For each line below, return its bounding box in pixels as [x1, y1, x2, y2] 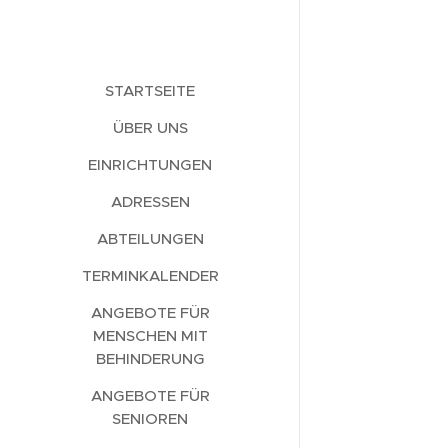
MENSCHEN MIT [92, 326, 208, 345]
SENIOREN [112, 409, 188, 428]
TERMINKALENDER [81, 266, 219, 285]
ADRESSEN [110, 192, 190, 211]
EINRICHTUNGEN [88, 155, 212, 174]
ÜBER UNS [112, 118, 188, 137]
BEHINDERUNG [95, 349, 205, 368]
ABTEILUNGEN [96, 229, 204, 248]
